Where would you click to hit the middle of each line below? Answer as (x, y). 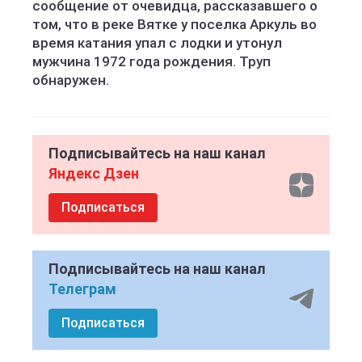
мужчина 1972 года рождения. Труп (152, 61)
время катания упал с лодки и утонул (157, 43)
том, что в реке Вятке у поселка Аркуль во (175, 24)
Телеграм (82, 289)
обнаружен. (71, 80)
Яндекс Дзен (94, 173)
